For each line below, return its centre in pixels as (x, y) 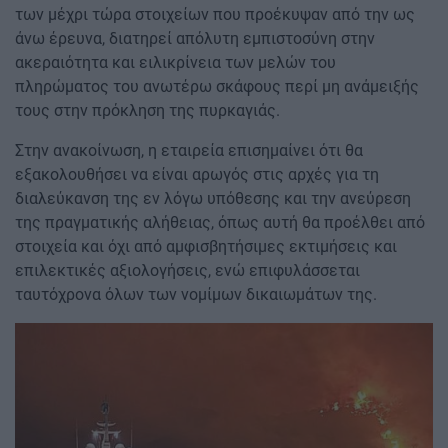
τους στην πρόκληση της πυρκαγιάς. (147, 111)
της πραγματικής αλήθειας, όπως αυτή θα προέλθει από (220, 223)
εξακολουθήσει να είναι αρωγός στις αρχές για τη (197, 175)
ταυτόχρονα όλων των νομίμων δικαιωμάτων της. (196, 295)
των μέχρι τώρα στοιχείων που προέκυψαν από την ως (215, 15)
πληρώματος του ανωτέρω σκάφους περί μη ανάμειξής (217, 87)
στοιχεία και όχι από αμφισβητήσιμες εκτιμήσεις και (206, 247)
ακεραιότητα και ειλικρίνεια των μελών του (175, 63)
